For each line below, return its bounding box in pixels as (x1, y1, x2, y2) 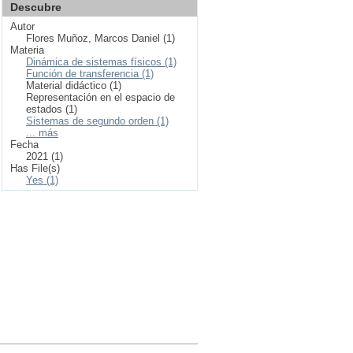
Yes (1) (26, 174, 58, 186)
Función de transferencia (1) (26, 68, 154, 80)
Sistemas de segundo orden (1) (26, 115, 169, 127)
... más (26, 127, 58, 139)
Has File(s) (10, 162, 60, 174)
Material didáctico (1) (26, 80, 121, 91)
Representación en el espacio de (26, 91, 175, 103)
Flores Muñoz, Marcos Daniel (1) (26, 32, 175, 44)
